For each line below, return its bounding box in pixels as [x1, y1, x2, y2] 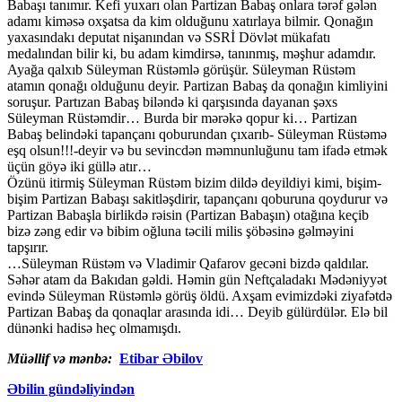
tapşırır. [7, 239, 48, 255]
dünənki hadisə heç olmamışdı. [7, 319, 181, 336]
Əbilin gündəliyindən [7, 380, 135, 397]
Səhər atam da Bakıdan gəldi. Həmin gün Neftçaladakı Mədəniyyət [7, 271, 387, 287]
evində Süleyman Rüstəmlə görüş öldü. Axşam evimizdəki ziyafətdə [7, 287, 392, 303]
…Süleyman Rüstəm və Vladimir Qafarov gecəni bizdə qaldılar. [7, 255, 369, 271]
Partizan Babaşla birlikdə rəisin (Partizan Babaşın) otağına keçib [7, 206, 369, 223]
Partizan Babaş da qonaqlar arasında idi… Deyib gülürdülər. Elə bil [7, 303, 388, 319]
